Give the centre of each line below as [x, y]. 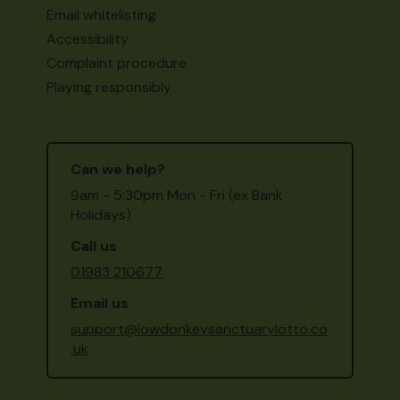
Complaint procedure [117, 63]
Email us [100, 303]
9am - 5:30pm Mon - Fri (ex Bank [177, 195]
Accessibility [88, 39]
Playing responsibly [109, 87]
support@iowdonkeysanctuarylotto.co [200, 329]
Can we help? [118, 169]
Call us [94, 246]
